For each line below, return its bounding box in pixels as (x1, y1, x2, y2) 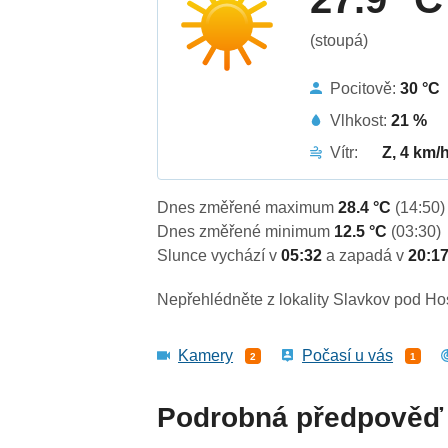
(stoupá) (310, 31, 369, 49)
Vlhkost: (330, 111, 392, 129)
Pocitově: (330, 79, 401, 97)
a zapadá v (326, 247, 409, 265)
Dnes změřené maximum (157, 199, 339, 217)
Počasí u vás (302, 347, 394, 365)
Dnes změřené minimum (157, 223, 335, 241)
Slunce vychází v (157, 247, 282, 265)
